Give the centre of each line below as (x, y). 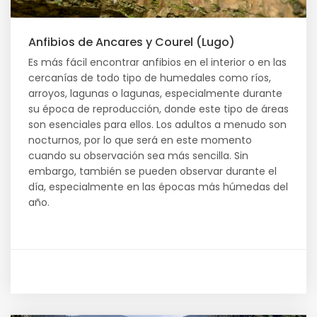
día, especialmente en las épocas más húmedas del (158, 187)
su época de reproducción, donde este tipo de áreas (158, 109)
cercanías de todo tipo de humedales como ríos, (150, 78)
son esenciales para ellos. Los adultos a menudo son (157, 125)
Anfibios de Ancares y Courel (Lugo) (132, 42)
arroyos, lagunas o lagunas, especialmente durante (155, 93)
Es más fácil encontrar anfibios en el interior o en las (157, 62)
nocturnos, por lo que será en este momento (140, 140)
